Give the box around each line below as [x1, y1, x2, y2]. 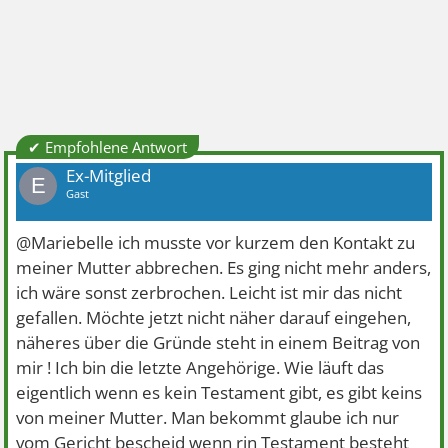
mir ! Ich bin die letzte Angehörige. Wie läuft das [16, 356, 385, 379]
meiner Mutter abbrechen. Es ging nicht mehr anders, [16, 256, 432, 279]
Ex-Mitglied [66, 164, 152, 187]
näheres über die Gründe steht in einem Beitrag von [16, 331, 421, 354]
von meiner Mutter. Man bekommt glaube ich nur [16, 406, 400, 429]
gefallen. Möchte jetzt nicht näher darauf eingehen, [16, 306, 412, 329]
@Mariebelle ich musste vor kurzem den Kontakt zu [16, 231, 416, 254]
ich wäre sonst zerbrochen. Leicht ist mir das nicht [16, 281, 403, 304]
